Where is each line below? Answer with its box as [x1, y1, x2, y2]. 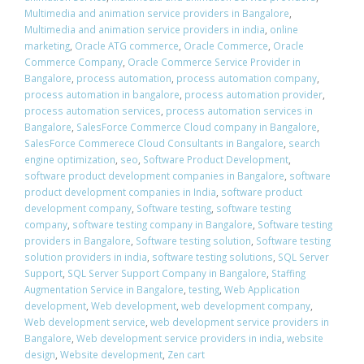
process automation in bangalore [24, 88, 180, 102]
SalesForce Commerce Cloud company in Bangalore [76, 120, 317, 134]
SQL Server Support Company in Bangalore [67, 266, 266, 280]
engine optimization [24, 153, 115, 167]
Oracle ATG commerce [75, 39, 179, 53]
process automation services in [166, 104, 313, 118]
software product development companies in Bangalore [24, 169, 284, 183]
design [24, 348, 55, 362]
